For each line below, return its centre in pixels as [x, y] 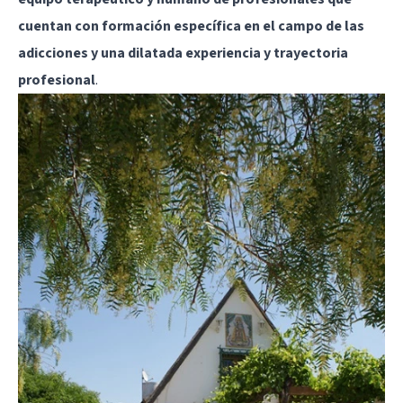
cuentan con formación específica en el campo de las [191, 26]
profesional [57, 80]
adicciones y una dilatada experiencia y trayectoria [183, 53]
